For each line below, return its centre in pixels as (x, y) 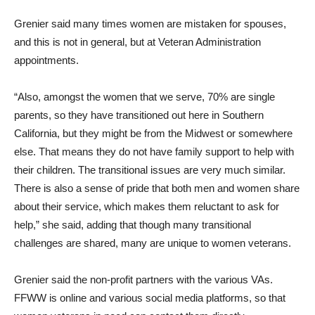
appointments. (46, 60)
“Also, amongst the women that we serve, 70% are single (144, 96)
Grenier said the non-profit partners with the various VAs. (143, 279)
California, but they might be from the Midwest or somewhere (153, 133)
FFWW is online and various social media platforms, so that (150, 297)
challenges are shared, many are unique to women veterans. (153, 243)
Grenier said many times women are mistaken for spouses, (150, 23)
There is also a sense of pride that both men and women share (157, 188)
